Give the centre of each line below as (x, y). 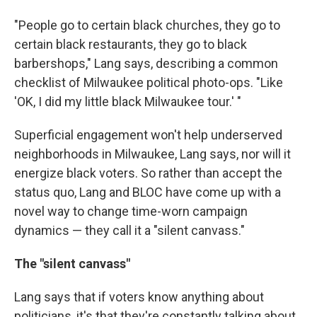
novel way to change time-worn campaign (131, 212)
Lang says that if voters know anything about (139, 297)
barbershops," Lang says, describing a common (146, 64)
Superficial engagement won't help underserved (148, 135)
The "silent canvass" (72, 264)
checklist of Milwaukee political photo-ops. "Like (149, 83)
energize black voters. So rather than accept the (148, 173)
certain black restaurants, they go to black (131, 45)
